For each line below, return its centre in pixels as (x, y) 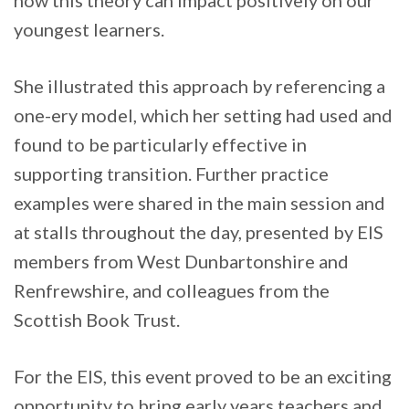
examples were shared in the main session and (199, 203)
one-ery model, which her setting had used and (203, 115)
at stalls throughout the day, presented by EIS (199, 232)
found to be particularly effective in (160, 145)
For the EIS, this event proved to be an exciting (203, 377)
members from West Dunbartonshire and (181, 262)
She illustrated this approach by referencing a (199, 86)
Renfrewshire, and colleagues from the (172, 291)
